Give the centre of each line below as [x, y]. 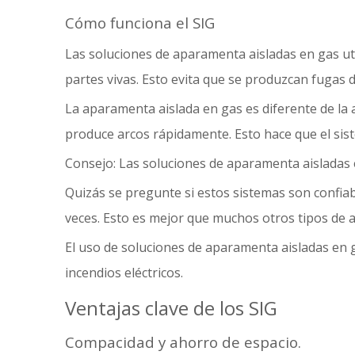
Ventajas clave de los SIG [171, 308]
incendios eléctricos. [124, 273]
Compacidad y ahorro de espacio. [183, 342]
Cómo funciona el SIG [140, 23]
